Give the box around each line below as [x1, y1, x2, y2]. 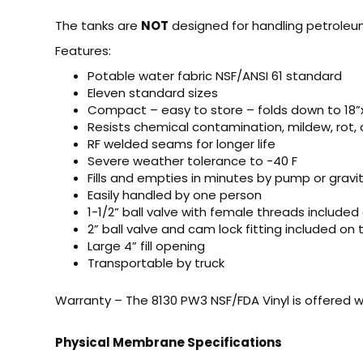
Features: [55, 41, 111, 59]
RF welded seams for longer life [88, 135, 275, 152]
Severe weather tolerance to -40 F [88, 152, 297, 169]
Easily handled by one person [88, 186, 262, 203]
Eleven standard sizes [88, 83, 218, 101]
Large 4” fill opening [88, 237, 205, 254]
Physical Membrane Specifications [55, 333, 282, 351]
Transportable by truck [88, 254, 224, 271]
